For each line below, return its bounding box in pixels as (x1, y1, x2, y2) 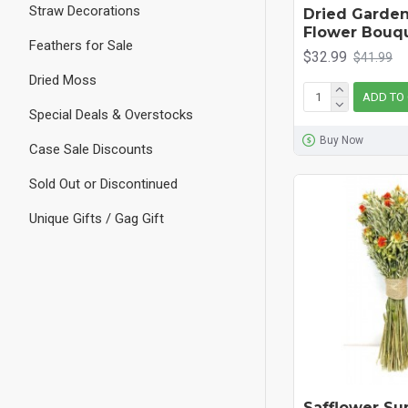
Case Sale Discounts (29, 141, 153, 158)
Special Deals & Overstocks (29, 107, 193, 123)
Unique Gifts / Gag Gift (29, 210, 164, 227)
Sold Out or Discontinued (29, 176, 178, 192)
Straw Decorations (29, 3, 140, 19)
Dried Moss (29, 72, 97, 88)
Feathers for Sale (29, 37, 133, 54)
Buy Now (319, 134, 363, 148)
